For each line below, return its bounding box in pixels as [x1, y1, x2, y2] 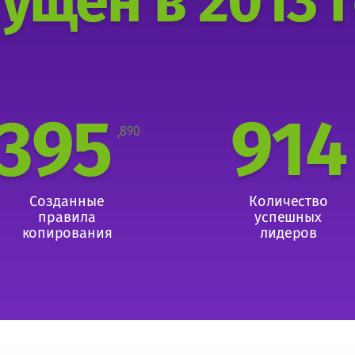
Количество [248, 193, 328, 210]
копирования [21, 224, 113, 242]
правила [38, 208, 96, 226]
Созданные [29, 193, 105, 210]
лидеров [259, 224, 317, 242]
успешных [254, 208, 322, 226]
